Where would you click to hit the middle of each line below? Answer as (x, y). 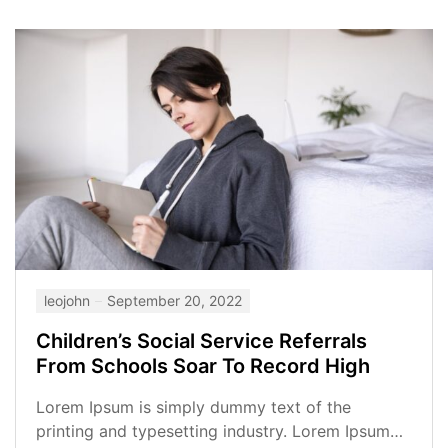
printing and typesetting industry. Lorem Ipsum (213, 430)
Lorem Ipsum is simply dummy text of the (193, 406)
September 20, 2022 (174, 300)
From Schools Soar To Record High (203, 365)
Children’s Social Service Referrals (201, 340)
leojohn (67, 300)
